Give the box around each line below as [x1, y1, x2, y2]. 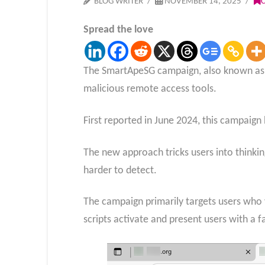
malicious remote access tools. [83, 83, 216, 95]
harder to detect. [83, 164, 157, 176]
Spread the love [83, 24, 153, 36]
